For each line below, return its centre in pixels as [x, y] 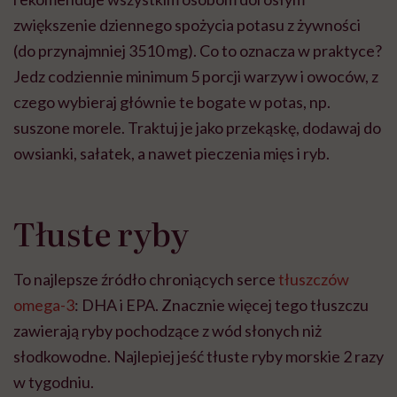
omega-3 [44, 305]
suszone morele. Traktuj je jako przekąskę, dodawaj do [197, 128]
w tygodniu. [54, 382]
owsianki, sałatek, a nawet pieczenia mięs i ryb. [171, 154]
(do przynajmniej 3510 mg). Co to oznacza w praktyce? [198, 51]
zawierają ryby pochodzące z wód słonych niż [167, 331]
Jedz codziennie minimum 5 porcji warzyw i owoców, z [196, 77]
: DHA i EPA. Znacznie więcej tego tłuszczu [222, 305]
